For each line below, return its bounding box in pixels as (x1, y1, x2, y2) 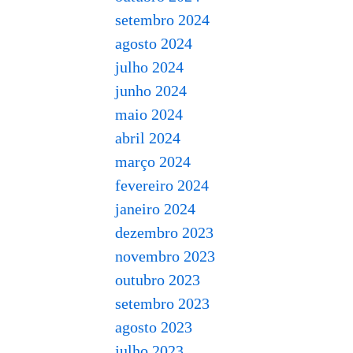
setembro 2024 (115, 11, 210, 28)
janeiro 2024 (115, 200, 195, 217)
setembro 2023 (115, 295, 210, 312)
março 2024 (115, 153, 191, 170)
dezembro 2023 (115, 224, 214, 241)
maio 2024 (115, 106, 183, 123)
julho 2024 (115, 58, 184, 76)
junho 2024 (115, 82, 187, 99)
